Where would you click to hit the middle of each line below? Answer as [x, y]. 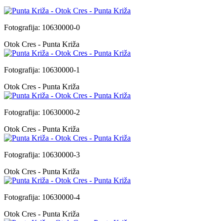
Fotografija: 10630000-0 [42, 27]
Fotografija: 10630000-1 [42, 70]
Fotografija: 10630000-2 [42, 112]
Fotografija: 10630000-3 [42, 154]
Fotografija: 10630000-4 [42, 197]
